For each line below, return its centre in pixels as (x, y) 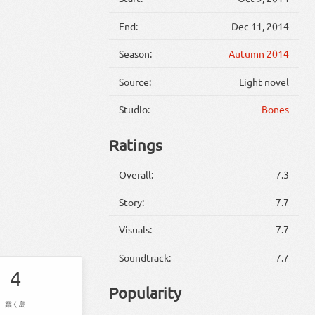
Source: (135, 81)
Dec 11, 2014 (260, 26)
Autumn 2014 (258, 54)
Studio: (135, 109)
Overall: (136, 174)
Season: (136, 54)
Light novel (264, 81)
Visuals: (136, 230)
